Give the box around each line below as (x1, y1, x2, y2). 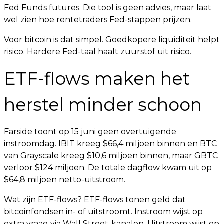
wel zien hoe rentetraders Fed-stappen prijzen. (4, 15, 192, 24)
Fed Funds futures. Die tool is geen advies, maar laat (4, 3, 211, 12)
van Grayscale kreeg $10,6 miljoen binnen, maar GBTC (4, 151, 218, 160)
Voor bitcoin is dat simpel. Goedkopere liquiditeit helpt (4, 35, 220, 44)
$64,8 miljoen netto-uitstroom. (4, 175, 125, 184)
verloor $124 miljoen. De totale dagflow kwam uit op (4, 163, 212, 172)
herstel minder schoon (4, 94, 202, 115)
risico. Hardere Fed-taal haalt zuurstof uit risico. (4, 47, 191, 56)
